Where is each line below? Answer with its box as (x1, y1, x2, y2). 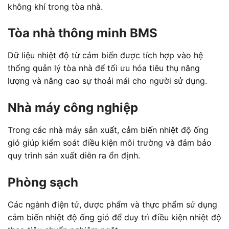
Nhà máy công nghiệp (8, 100, 138, 116)
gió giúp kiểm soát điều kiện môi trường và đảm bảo (8, 138, 212, 148)
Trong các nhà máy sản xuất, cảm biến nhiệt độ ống (8, 125, 209, 135)
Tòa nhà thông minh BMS (8, 26, 157, 41)
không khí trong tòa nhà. (8, 1, 103, 12)
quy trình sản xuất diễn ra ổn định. (8, 150, 140, 161)
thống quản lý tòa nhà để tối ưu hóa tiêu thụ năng (8, 63, 200, 74)
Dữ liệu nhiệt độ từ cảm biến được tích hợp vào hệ (8, 50, 203, 61)
